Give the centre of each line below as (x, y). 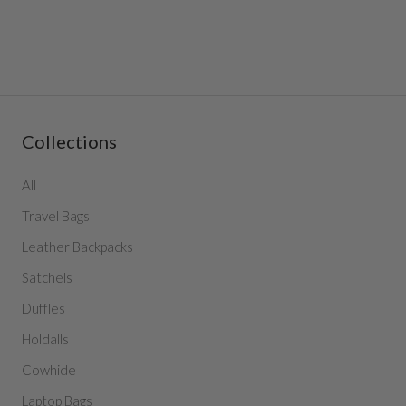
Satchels (47, 278)
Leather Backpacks (77, 247)
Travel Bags (56, 216)
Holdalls (45, 339)
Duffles (43, 309)
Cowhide (49, 370)
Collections (69, 142)
